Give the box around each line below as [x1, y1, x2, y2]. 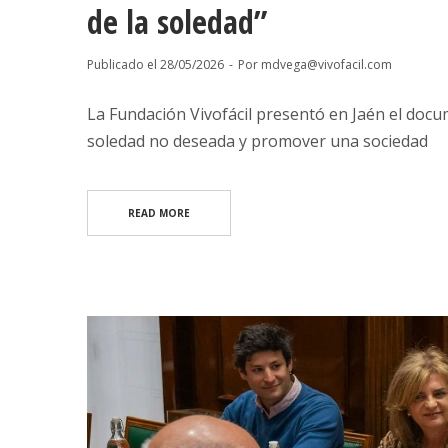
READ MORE [128, 206, 190, 221]
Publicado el [87, 56, 160, 74]
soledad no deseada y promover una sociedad [87, 130, 428, 153]
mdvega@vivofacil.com [261, 56, 392, 74]
